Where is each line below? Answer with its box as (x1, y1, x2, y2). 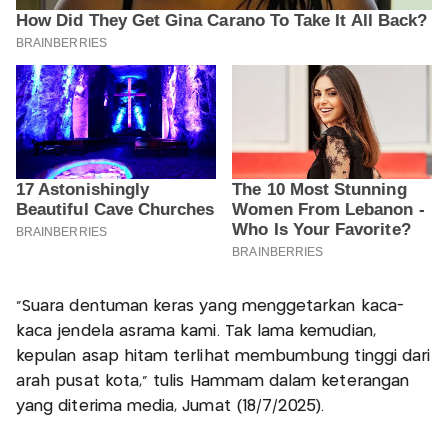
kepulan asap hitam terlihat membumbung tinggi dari (16, 348, 431, 364)
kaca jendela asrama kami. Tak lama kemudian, (16, 323, 376, 339)
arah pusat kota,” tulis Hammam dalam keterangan (16, 373, 410, 389)
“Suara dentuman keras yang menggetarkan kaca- (16, 298, 404, 314)
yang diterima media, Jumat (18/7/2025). (16, 398, 325, 414)
